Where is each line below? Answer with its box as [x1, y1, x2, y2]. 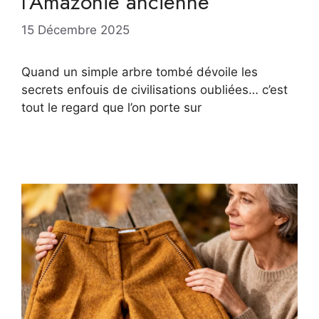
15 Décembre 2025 [21, 22, 130, 37]
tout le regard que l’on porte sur [21, 100, 202, 115]
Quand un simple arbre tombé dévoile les [21, 64, 258, 79]
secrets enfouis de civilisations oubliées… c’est [21, 82, 288, 97]
